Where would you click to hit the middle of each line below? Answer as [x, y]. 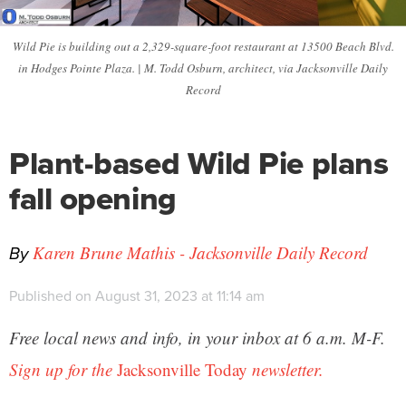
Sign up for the [63, 370]
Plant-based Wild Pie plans [199, 164]
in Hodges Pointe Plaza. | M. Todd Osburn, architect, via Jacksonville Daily [203, 68]
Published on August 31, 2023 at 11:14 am [137, 296]
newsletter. [285, 370]
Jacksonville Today [182, 370]
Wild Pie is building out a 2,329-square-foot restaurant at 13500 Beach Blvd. [203, 47]
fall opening [93, 199]
